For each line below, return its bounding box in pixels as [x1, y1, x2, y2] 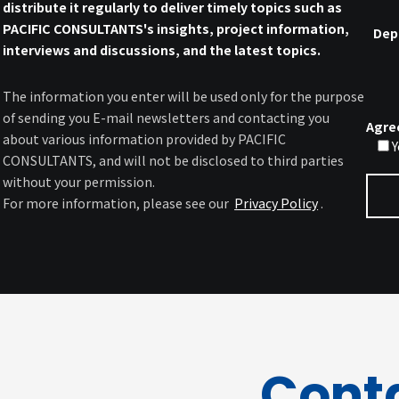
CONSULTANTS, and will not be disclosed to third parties [3, 151, 345, 170]
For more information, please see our [3, 194, 232, 213]
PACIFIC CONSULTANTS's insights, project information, [3, 19, 350, 37]
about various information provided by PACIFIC [3, 130, 287, 149]
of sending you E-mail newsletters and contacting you [3, 109, 330, 127]
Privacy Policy [234, 194, 319, 213]
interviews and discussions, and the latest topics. [3, 40, 322, 59]
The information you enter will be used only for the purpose [3, 87, 365, 106]
